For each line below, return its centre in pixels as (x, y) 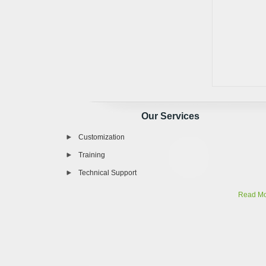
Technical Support (107, 173)
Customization (102, 137)
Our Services (170, 116)
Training (92, 155)
